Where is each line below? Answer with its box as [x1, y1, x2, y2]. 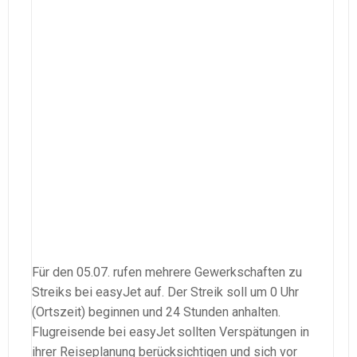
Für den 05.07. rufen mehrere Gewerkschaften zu [32, 264, 302, 280]
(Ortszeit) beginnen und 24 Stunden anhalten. [32, 304, 280, 320]
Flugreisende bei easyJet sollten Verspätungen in [32, 324, 309, 339]
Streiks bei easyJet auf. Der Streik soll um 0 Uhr [32, 284, 299, 300]
